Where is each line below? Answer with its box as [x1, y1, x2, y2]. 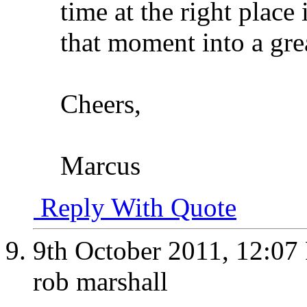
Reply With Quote [34, 192, 236, 222]
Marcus [60, 150, 140, 180]
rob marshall [33, 266, 168, 296]
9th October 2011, [33, 235, 236, 265]
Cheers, [60, 88, 141, 119]
